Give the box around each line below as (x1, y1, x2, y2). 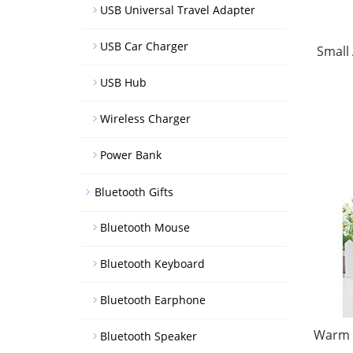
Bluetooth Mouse (100, 220, 190, 235)
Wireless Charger (100, 111, 191, 126)
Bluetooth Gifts (95, 184, 173, 199)
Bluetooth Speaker (100, 329, 197, 344)
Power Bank (100, 147, 162, 162)
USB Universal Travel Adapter (100, 2, 255, 17)
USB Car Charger (100, 39, 188, 54)
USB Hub (100, 75, 147, 90)
